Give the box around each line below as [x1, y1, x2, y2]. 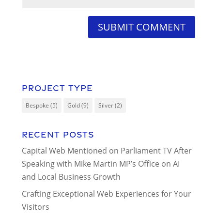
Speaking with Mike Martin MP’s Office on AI [21, 158, 180, 169]
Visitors [21, 201, 49, 212]
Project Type [21, 82, 93, 93]
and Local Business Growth [21, 171, 121, 182]
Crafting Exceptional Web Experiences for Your [21, 188, 191, 199]
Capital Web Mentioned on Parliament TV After [21, 145, 192, 156]
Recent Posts [21, 129, 94, 139]
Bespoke [25, 101, 49, 109]
